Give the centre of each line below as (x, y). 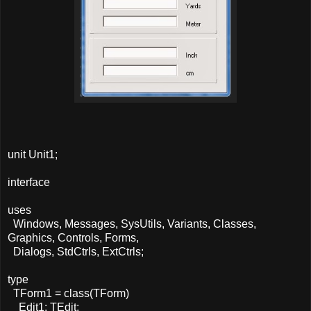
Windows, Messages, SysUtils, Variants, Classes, (132, 224)
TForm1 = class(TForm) (68, 293)
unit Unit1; (33, 154)
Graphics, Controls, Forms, (73, 237)
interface (29, 182)
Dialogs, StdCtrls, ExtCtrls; (76, 251)
